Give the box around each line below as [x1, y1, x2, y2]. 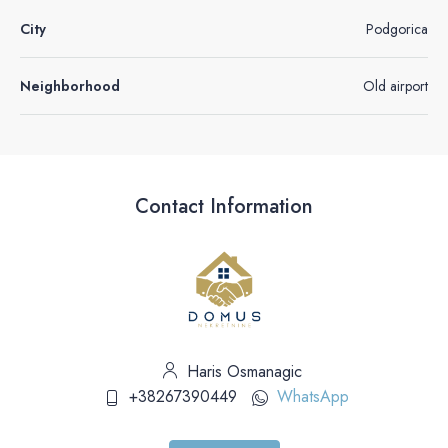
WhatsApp [277, 385, 349, 408]
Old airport [363, 76, 428, 96]
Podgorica [366, 19, 428, 39]
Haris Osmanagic [181, 360, 302, 383]
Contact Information [135, 192, 313, 221]
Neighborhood [20, 76, 120, 96]
